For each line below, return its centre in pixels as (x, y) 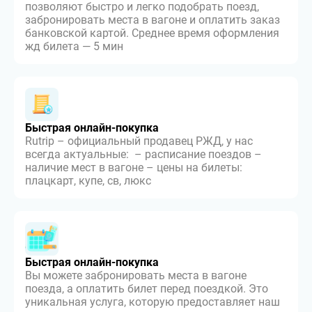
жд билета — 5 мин (74, 46)
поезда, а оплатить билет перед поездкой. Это (147, 289)
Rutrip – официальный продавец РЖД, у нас (139, 141)
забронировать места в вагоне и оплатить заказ (153, 20)
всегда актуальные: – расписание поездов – (143, 154)
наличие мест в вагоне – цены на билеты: (134, 167)
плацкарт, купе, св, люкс (88, 181)
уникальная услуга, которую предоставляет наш (153, 302)
